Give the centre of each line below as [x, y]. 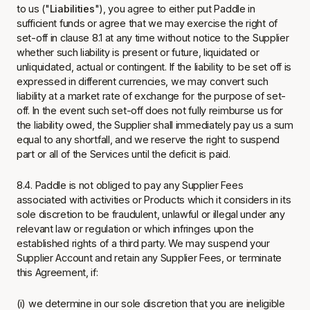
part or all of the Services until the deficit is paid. [124, 154]
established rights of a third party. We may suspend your [143, 243]
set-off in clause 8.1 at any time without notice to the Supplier [153, 38]
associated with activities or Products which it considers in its [154, 200]
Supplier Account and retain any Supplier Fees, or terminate [149, 258]
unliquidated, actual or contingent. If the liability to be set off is [154, 67]
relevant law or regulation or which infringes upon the [135, 229]
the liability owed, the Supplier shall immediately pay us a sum [155, 125]
